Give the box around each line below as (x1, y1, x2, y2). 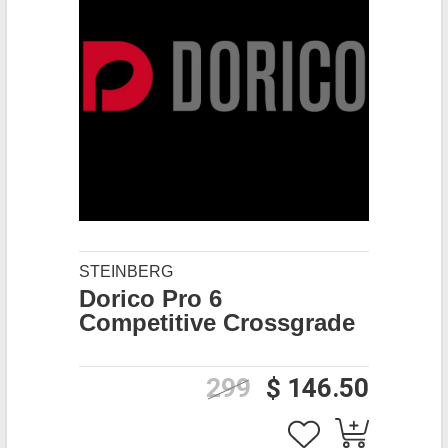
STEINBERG (79, 263, 173, 280)
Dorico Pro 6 (79, 285, 222, 312)
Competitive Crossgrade (79, 309, 355, 336)
